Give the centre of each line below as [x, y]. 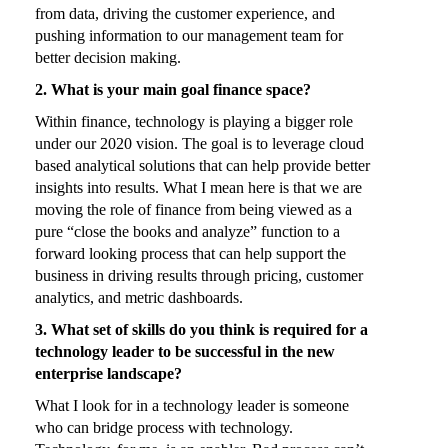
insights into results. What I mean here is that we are [198, 188]
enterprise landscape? [108, 374]
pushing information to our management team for [189, 36]
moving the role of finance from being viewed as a [193, 210]
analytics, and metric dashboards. [139, 298]
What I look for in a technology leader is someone [192, 406]
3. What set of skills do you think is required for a [201, 330]
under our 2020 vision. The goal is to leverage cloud [199, 144]
